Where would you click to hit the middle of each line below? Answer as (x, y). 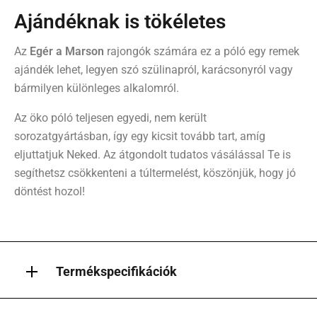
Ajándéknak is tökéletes (120, 21)
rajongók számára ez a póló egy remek (202, 52)
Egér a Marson (67, 52)
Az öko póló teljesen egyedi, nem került (110, 118)
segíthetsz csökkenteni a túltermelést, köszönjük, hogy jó (155, 173)
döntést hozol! (50, 192)
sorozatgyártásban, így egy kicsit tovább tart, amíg (140, 137)
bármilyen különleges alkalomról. (97, 88)
